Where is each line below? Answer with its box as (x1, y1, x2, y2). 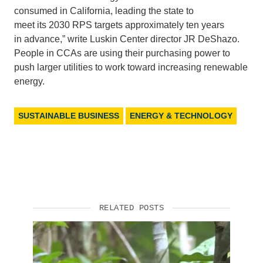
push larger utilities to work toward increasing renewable (14, 62, 248, 72)
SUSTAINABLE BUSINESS (18, 110, 119, 120)
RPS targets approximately (72, 19, 184, 30)
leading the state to (115, 5, 194, 16)
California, (70, 5, 113, 16)
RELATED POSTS (99, 203, 164, 213)
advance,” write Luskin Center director (24, 33, 181, 44)
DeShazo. (198, 33, 240, 44)
